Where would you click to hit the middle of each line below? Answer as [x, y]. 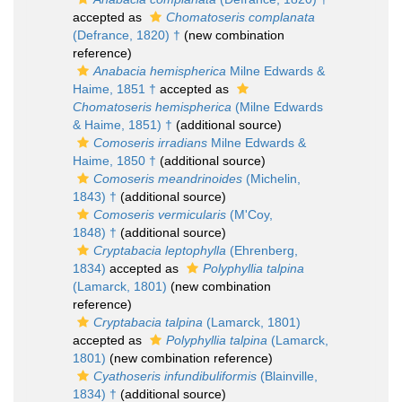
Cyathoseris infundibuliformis [175, 376]
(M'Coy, [249, 214]
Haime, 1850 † [114, 161]
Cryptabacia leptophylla [160, 250]
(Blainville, [287, 376]
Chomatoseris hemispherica [152, 107]
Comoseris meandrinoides [168, 179]
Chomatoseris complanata [240, 17]
